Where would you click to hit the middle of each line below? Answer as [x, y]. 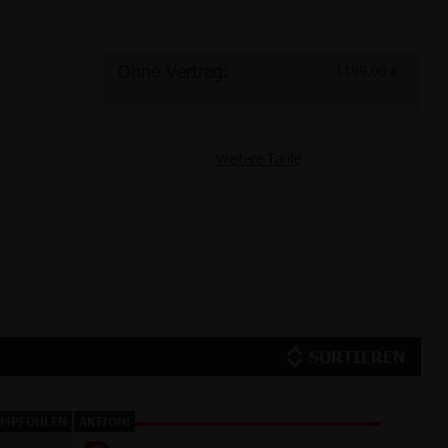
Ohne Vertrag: [173, 70]
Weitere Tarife [258, 158]
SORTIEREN [356, 356]
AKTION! [104, 421]
